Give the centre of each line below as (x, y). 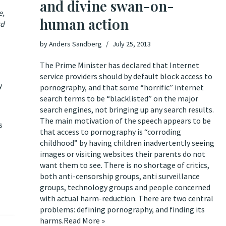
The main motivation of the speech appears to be (125, 121)
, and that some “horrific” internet (144, 87)
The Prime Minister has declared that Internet (120, 65)
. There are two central (174, 198)
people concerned (180, 187)
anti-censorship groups (99, 176)
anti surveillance (171, 176)
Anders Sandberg (75, 44)
